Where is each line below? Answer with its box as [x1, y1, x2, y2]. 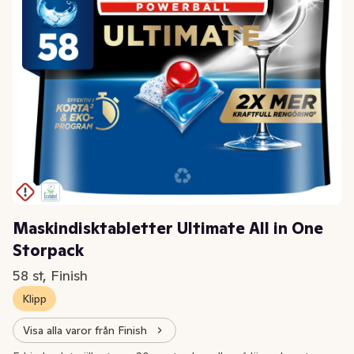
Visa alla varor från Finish [23, 322, 147, 337]
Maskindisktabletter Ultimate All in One [13, 218, 323, 239]
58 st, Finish [13, 266, 88, 285]
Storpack [13, 240, 84, 262]
